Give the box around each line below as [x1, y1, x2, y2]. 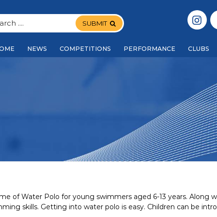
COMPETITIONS [60, 45, 111, 52]
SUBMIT [82, 19, 108, 28]
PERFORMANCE [124, 45, 175, 52]
